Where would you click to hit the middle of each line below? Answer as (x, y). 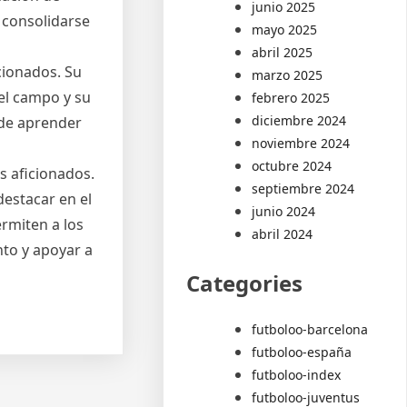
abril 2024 (283, 233)
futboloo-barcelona (310, 329)
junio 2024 (284, 211)
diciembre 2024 (299, 120)
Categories (245, 283)
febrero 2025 (291, 97)
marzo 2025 (288, 74)
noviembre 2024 (301, 143)
